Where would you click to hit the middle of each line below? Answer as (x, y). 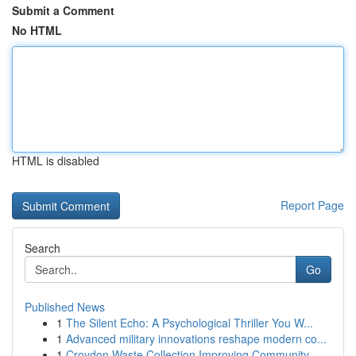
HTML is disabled (56, 161)
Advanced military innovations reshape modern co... (196, 339)
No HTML (37, 30)
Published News (65, 307)
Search (43, 248)
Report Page (312, 205)
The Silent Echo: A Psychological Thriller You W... (190, 323)
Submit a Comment (63, 10)
